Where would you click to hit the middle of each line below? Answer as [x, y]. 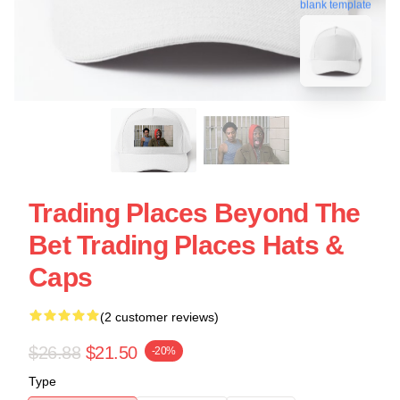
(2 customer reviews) [159, 317]
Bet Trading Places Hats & [187, 245]
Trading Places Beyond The [195, 213]
